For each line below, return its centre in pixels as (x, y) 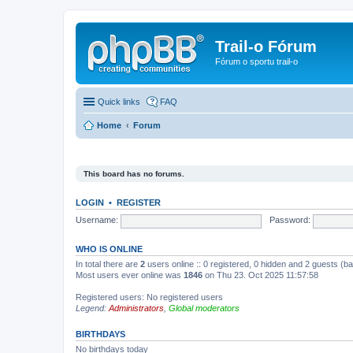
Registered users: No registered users (149, 297)
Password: (290, 220)
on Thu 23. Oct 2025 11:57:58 (260, 275)
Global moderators (204, 308)
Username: (97, 220)
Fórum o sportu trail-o (256, 61)
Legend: (92, 308)
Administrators (136, 308)
